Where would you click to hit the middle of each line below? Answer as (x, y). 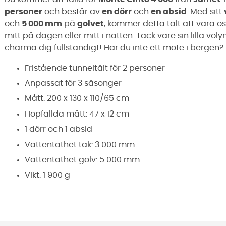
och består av (72, 11)
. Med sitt (205, 11)
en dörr (117, 11)
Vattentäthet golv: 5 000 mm (82, 160)
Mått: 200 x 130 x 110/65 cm (77, 99)
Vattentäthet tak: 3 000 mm (80, 145)
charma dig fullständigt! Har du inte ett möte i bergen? (114, 48)
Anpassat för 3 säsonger (73, 83)
